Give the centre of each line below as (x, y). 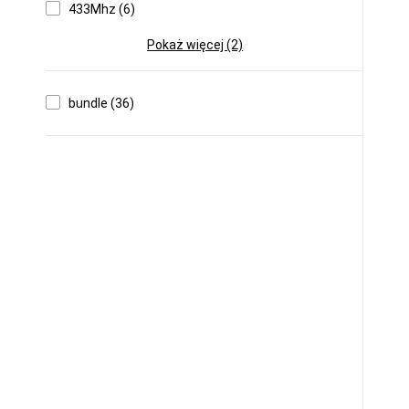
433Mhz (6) (102, 9)
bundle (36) (101, 103)
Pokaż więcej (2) (195, 45)
